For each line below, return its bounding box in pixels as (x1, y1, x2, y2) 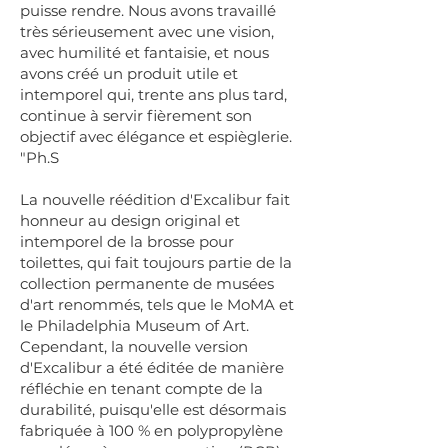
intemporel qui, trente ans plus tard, (20, 85, 287, 104)
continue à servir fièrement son (20, 106, 252, 125)
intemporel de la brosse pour (20, 232, 234, 251)
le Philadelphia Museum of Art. (20, 316, 249, 335)
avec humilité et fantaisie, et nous (20, 43, 269, 62)
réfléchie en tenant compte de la (20, 379, 263, 398)
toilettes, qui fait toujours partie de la (20, 253, 292, 272)
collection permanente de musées (20, 274, 274, 293)
